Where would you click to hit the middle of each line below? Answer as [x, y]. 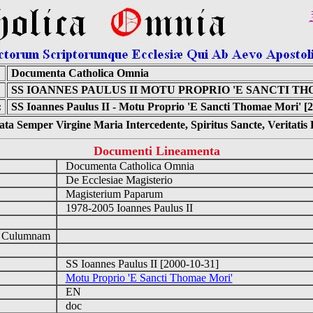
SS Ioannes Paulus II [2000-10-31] [140, 264]
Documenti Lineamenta [156, 151]
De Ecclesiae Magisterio [117, 180]
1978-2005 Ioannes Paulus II [128, 208]
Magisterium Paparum [112, 194]
